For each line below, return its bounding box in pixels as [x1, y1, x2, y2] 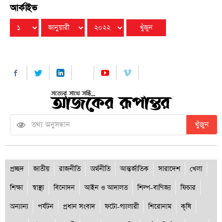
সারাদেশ [158, 164, 180, 174]
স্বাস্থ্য [32, 182, 44, 193]
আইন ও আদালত [84, 182, 128, 193]
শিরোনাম [148, 201, 171, 212]
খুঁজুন [195, 119, 209, 130]
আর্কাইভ [10, 1, 37, 14]
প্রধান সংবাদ [63, 201, 95, 212]
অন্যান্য [10, 201, 28, 212]
